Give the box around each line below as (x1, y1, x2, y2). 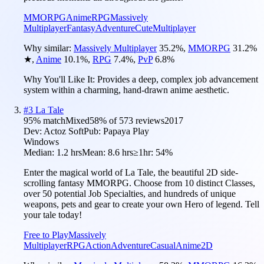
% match (33, 115, 65, 126)
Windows (24, 136, 59, 147)
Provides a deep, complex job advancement (97, 74, 258, 84)
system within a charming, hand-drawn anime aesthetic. (24, 84, 229, 95)
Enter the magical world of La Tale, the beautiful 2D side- (24, 167, 238, 177)
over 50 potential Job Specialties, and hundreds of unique (24, 188, 236, 199)
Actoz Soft (44, 126, 84, 136)
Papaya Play (103, 126, 149, 136)
